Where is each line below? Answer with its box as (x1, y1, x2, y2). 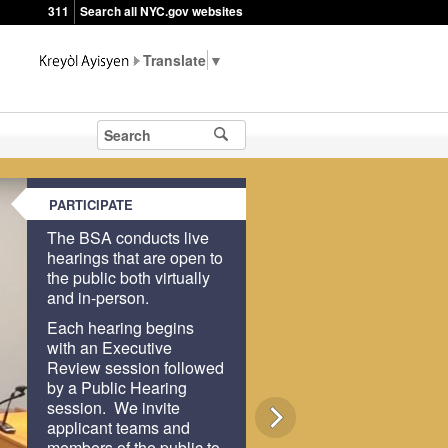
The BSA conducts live (47, 226, 210, 249)
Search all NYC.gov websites (80, 2, 243, 21)
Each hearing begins (47, 316, 195, 339)
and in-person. (47, 286, 154, 309)
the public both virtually (47, 266, 211, 289)
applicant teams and (47, 416, 191, 439)
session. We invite (47, 396, 181, 419)
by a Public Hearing (47, 376, 188, 399)
